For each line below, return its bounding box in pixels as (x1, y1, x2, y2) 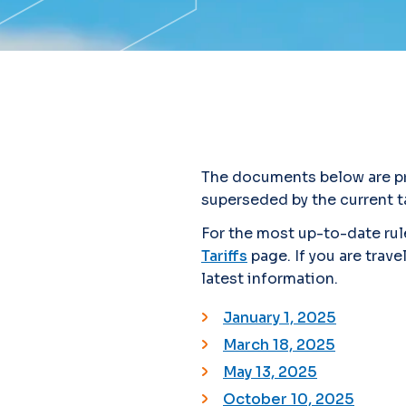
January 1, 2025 (223, 308, 336, 327)
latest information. (201, 269, 338, 288)
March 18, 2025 (223, 335, 335, 354)
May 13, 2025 (223, 362, 317, 382)
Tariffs (201, 246, 247, 266)
